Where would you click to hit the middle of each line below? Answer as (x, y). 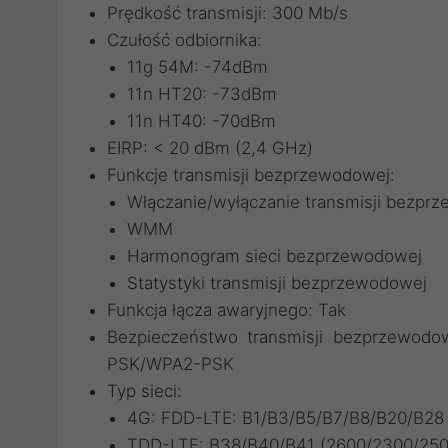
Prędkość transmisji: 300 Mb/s (227, 13)
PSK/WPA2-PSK (170, 364)
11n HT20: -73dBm (202, 94)
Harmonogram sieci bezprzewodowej (274, 256)
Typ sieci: (144, 391)
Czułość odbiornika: (184, 40)
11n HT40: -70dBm (201, 121)
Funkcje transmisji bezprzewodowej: (251, 175)
